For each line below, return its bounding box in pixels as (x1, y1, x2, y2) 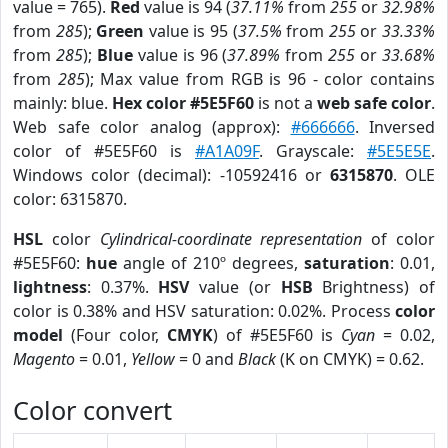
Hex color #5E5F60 (112, 92, 254, 114)
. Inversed (354, 116, 435, 138)
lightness (13, 276, 87, 298)
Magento (13, 348, 75, 370)
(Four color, (63, 324, 167, 346)
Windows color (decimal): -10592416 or (13, 164, 330, 186)
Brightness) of (312, 276, 436, 298)
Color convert (13, 393, 172, 427)
